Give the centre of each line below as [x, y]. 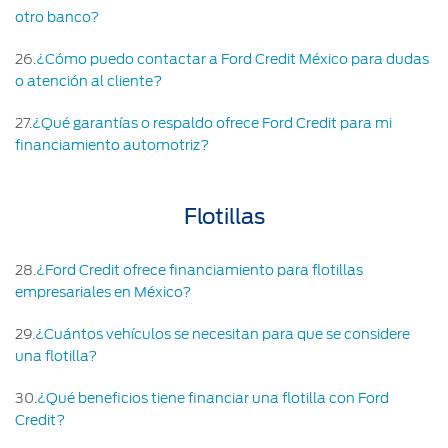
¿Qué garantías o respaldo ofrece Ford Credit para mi [212, 122]
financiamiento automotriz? [112, 144]
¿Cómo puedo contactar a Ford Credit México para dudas [232, 58]
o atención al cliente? [88, 80]
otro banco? [57, 16]
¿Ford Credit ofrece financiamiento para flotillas [199, 269]
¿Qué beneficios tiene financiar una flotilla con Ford [213, 397]
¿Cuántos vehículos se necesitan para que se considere [222, 333]
